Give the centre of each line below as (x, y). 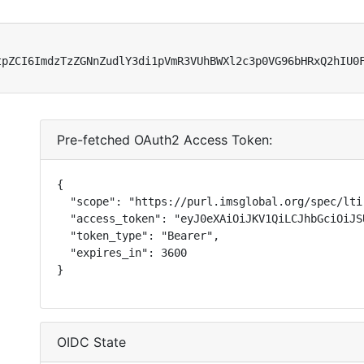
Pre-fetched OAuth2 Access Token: (165, 140)
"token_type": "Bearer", (138, 236)
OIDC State (91, 342)
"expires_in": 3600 (122, 253)
